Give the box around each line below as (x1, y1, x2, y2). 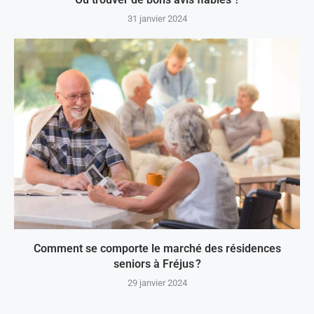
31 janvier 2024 (127, 13, 187, 24)
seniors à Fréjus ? (113, 257, 201, 271)
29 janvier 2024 (127, 278, 187, 288)
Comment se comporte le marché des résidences (33, 242, 281, 255)
